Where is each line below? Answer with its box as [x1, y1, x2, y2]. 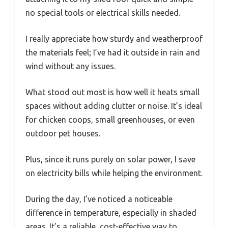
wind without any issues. [25, 62, 116, 71]
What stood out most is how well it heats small [25, 88, 199, 97]
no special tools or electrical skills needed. [25, 8, 180, 18]
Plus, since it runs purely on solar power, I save [25, 155, 195, 164]
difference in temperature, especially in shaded [25, 208, 196, 218]
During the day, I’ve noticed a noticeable [25, 194, 173, 204]
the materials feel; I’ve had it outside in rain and [25, 48, 200, 58]
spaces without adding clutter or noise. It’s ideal [25, 101, 202, 111]
